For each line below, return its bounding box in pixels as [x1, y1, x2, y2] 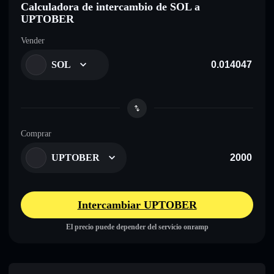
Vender [21, 35, 45, 45]
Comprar [21, 128, 51, 138]
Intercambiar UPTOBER [77, 198, 197, 211]
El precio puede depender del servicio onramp [65, 222, 209, 231]
